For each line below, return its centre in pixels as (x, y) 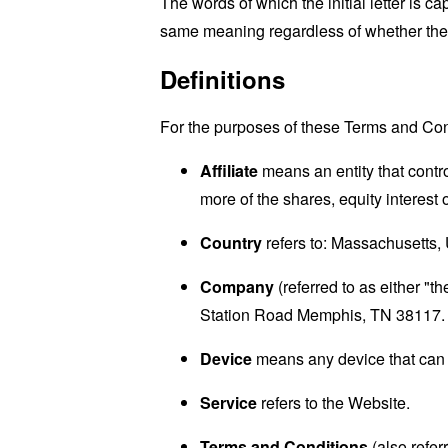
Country (231, 242)
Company (237, 286)
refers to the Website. (333, 402)
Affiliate (229, 170)
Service (228, 402)
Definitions (222, 79)
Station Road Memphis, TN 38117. (322, 314)
